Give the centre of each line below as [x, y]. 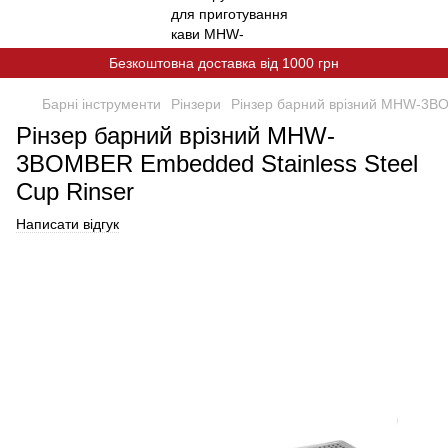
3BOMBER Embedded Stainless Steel [217, 163]
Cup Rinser [75, 191]
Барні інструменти [101, 104]
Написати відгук [67, 224]
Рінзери [196, 104]
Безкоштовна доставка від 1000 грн [224, 63]
